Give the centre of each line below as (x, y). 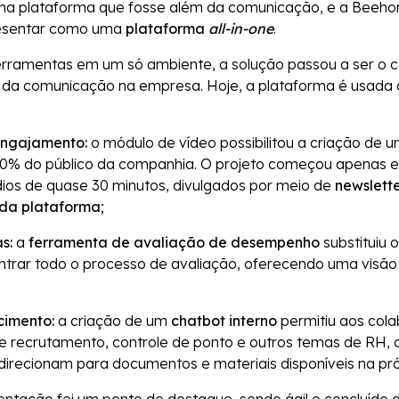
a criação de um (113, 321)
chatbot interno (224, 321)
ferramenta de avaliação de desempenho (174, 243)
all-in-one (241, 29)
